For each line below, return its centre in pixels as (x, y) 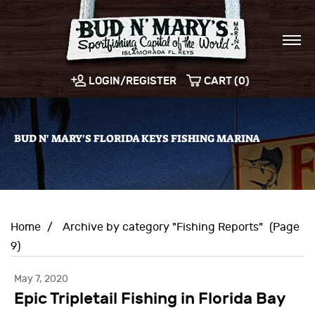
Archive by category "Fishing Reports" (163, 227)
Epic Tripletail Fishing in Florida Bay (150, 299)
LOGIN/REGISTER (132, 81)
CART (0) (226, 81)
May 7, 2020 (41, 279)
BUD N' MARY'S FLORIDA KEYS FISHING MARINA (137, 139)
